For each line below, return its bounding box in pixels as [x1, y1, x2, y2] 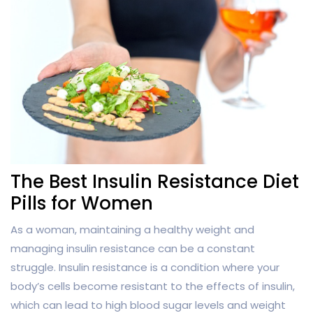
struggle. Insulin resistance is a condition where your [10, 260, 279, 275]
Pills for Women [10, 191, 153, 217]
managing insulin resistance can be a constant [10, 241, 255, 256]
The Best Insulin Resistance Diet [10, 169, 299, 195]
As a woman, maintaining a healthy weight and [10, 222, 254, 238]
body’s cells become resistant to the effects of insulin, [10, 279, 295, 294]
